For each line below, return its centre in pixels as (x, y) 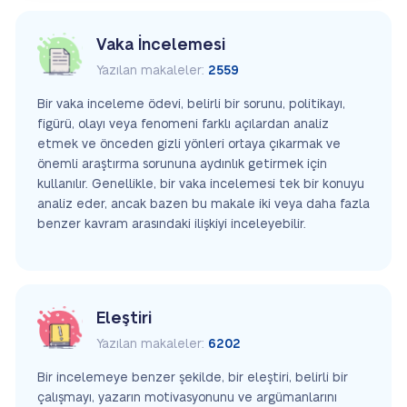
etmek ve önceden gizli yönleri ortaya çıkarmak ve (189, 144)
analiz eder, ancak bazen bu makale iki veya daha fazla (203, 204)
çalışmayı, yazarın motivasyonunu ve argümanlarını (187, 397)
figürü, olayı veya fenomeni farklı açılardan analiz (183, 124)
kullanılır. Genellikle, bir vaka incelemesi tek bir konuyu (201, 184)
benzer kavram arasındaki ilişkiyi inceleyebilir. (172, 224)
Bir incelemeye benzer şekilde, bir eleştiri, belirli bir (193, 377)
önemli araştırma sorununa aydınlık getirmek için (182, 164)
